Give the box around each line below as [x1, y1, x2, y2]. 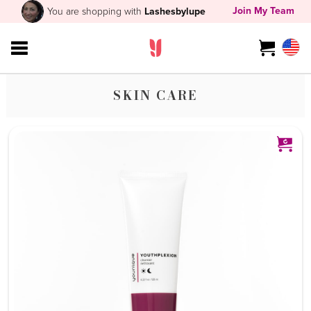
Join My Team [232, 3, 294, 17]
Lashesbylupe [144, 4, 206, 19]
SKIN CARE [113, 86, 198, 106]
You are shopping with [47, 4, 145, 18]
